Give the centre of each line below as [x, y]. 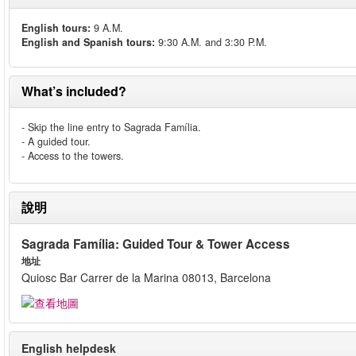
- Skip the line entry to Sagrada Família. [111, 127]
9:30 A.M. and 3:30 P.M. [211, 42]
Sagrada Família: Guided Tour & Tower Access [156, 244]
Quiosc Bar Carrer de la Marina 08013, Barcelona [146, 277]
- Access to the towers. [73, 156]
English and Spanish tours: [88, 42]
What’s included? [74, 91]
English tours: [56, 28]
